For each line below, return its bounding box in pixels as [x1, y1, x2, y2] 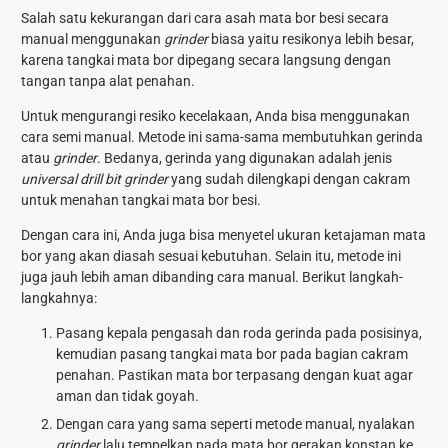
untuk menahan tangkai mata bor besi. [21, 192, 261, 209]
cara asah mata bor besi [194, 10, 344, 27]
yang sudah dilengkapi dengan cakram [168, 171, 410, 188]
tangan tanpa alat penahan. [21, 73, 195, 90]
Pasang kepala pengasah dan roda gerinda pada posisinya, [56, 325, 422, 342]
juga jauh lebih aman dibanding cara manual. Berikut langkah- [21, 269, 403, 286]
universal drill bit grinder [21, 171, 168, 188]
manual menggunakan [21, 31, 164, 48]
